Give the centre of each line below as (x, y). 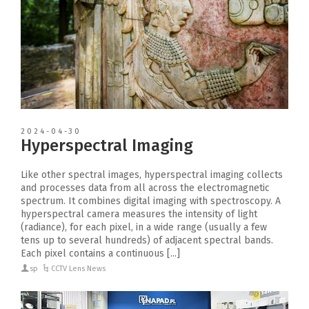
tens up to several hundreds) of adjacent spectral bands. (147, 240)
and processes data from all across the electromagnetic (145, 188)
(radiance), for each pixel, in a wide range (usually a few (144, 227)
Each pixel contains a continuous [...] (100, 253)
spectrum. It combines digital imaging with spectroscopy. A (151, 201)
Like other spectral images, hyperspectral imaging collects (152, 175)
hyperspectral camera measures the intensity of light (139, 214)
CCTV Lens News (79, 268)
